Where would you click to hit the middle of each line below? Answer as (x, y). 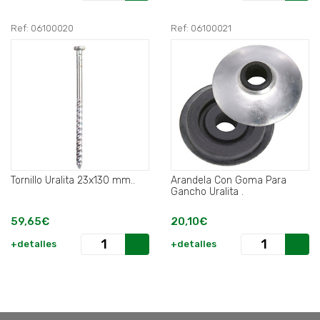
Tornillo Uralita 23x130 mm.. (73, 181)
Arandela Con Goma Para (229, 181)
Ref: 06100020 (42, 29)
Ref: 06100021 (201, 29)
